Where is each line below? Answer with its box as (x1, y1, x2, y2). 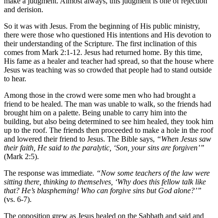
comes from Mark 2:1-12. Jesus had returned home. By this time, (4, 48, 202, 57)
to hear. (4, 74, 26, 83)
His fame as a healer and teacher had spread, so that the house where (4, 57, 214, 66)
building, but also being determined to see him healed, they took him (4, 117, 213, 126)
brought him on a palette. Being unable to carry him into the (4, 109, 187, 117)
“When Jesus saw (157, 135, 211, 144)
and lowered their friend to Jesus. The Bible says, (4, 135, 157, 144)
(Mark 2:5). (4, 152, 39, 161)
